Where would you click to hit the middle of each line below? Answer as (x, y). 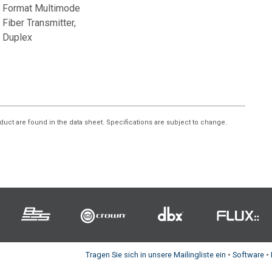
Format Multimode (41, 8)
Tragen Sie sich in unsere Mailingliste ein (156, 255)
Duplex (17, 37)
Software (248, 255)
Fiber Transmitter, (39, 23)
